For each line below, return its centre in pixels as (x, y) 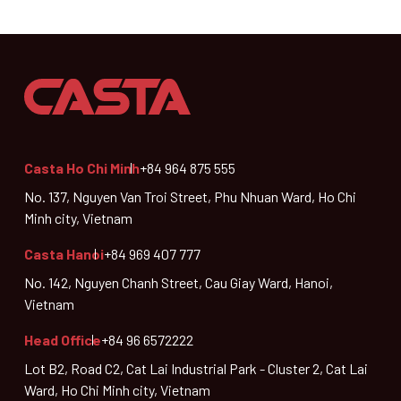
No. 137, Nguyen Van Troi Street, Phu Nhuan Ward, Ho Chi (190, 196)
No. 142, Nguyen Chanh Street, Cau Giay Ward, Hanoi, (179, 282)
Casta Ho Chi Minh (82, 167)
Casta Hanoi (64, 253)
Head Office (63, 339)
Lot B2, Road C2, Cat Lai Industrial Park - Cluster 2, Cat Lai (196, 368)
